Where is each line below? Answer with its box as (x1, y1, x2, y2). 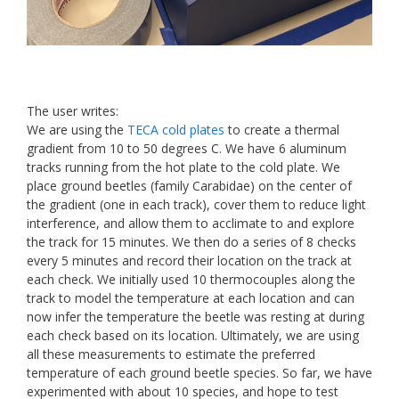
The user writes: (27, 102, 118, 120)
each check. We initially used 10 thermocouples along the (27, 271, 355, 289)
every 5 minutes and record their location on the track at (27, 252, 352, 270)
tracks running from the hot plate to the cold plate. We (27, 159, 340, 176)
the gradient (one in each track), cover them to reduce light (27, 196, 366, 214)
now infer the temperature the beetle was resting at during (27, 308, 364, 326)
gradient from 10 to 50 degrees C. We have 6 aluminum (27, 140, 346, 158)
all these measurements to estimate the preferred (27, 346, 315, 363)
